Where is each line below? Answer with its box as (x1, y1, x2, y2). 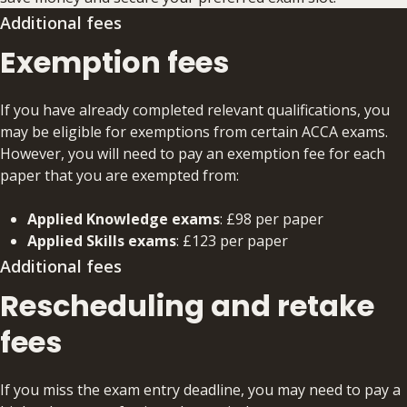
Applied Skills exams (27, 230, 176, 251)
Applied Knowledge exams (27, 208, 220, 229)
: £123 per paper (176, 230, 288, 251)
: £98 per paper (220, 208, 323, 229)
